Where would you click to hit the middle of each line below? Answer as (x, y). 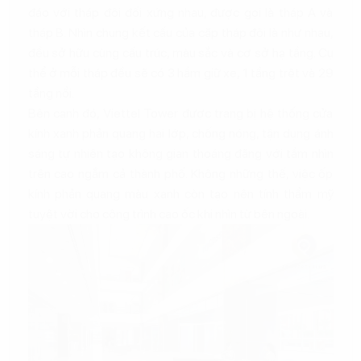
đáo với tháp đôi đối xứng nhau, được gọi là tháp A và (180, 12)
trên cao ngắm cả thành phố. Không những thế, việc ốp (180, 173)
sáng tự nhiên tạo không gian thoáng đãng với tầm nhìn (180, 153)
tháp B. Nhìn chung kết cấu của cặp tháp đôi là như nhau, (180, 32)
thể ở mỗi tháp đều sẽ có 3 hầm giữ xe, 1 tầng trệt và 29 (180, 73)
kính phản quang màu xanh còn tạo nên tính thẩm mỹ (180, 193)
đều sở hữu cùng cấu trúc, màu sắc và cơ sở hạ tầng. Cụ (180, 52)
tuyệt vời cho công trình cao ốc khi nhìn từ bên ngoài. (168, 214)
